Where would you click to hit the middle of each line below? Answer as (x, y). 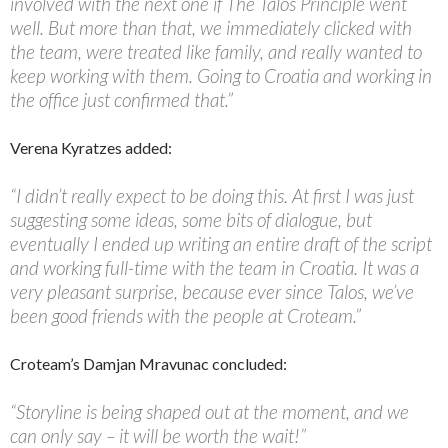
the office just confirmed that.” (121, 99)
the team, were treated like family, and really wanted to (216, 51)
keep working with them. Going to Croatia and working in (221, 75)
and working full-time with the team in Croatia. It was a (214, 267)
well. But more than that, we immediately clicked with (211, 27)
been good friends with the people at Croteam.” (185, 315)
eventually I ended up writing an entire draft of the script (221, 243)
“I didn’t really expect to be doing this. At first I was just (212, 195)
